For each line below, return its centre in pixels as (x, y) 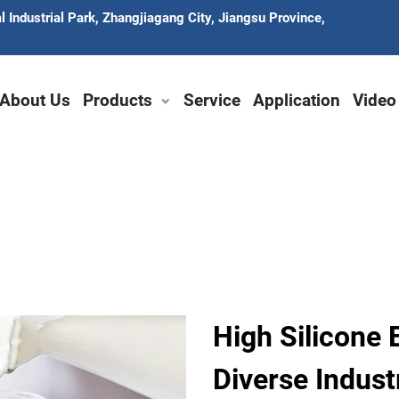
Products (118, 100)
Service (212, 100)
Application (297, 100)
